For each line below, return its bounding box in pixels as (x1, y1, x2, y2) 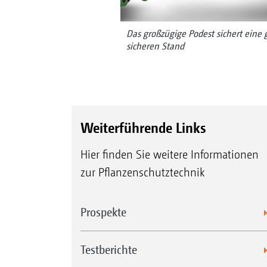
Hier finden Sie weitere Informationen (80, 147, 259, 162)
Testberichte (80, 242, 137, 256)
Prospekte (80, 204, 126, 219)
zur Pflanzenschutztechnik (80, 165, 204, 179)
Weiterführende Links (80, 119, 206, 136)
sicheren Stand (126, 40, 184, 52)
